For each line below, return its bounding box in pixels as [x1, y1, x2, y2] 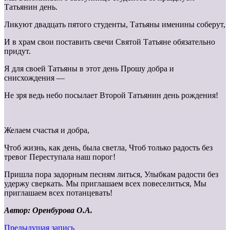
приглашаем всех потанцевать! [4, 188, 112, 198]
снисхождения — [4, 73, 65, 83]
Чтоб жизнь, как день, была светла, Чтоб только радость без [4, 143, 213, 152]
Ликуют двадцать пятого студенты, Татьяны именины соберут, [4, 20, 225, 29]
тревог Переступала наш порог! [4, 152, 116, 162]
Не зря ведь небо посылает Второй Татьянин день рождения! [4, 91, 218, 100]
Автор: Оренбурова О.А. [4, 206, 92, 215]
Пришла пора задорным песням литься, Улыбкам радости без [4, 170, 218, 179]
